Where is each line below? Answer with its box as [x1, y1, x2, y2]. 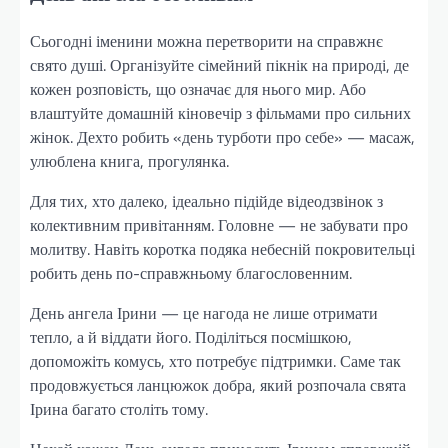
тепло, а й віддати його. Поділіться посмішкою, [30, 325, 352, 350]
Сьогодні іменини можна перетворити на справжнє [30, 29, 383, 54]
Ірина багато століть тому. [30, 397, 208, 422]
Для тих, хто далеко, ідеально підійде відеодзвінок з [30, 189, 383, 214]
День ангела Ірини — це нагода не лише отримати [30, 301, 378, 326]
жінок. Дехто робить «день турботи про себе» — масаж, [30, 125, 415, 150]
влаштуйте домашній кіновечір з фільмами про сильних [30, 101, 411, 126]
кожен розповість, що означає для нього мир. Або [30, 77, 366, 102]
